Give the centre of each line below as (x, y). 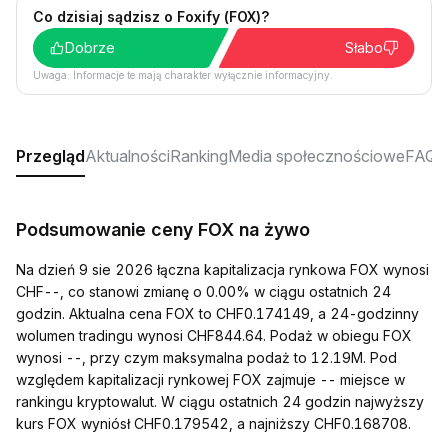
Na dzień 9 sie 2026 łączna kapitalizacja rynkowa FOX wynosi (222, 269)
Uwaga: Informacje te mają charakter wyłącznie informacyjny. (183, 75)
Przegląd (50, 156)
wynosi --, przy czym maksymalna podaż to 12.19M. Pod (206, 357)
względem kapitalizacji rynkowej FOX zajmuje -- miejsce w (210, 379)
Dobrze (90, 47)
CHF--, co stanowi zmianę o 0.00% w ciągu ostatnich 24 (203, 291)
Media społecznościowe (316, 156)
